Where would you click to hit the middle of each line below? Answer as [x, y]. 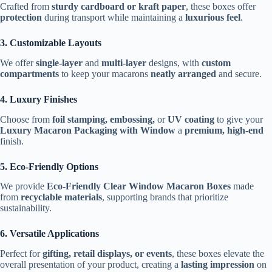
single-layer [59, 63]
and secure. [239, 73]
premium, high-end [224, 130]
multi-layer [124, 63]
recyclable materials [61, 197]
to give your [239, 119]
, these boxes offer [221, 7]
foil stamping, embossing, [104, 119]
